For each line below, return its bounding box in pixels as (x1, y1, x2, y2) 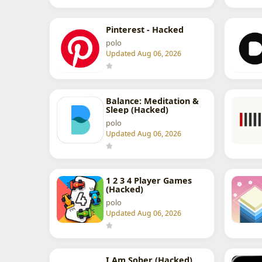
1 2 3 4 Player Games (106, 175, 192, 187)
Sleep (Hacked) (106, 104, 169, 116)
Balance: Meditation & (106, 95, 199, 107)
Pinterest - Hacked (106, 24, 184, 35)
